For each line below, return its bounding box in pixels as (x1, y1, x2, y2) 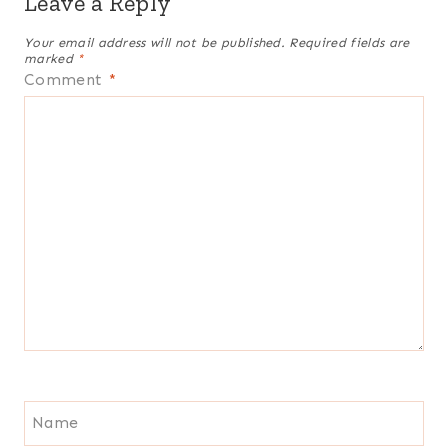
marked (24, 50, 78, 66)
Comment (24, 69, 108, 89)
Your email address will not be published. (24, 34, 286, 50)
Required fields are (289, 34, 410, 50)
